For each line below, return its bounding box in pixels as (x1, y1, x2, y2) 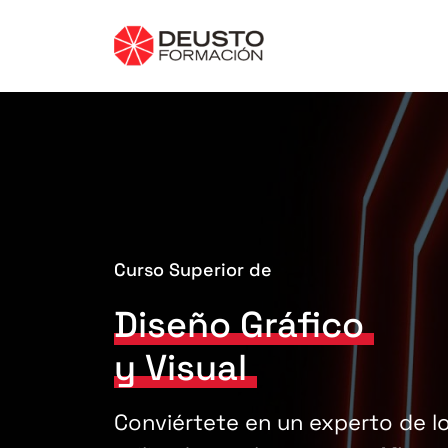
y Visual (114, 345, 247, 391)
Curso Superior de (114, 258, 272, 281)
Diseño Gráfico (114, 302, 364, 348)
